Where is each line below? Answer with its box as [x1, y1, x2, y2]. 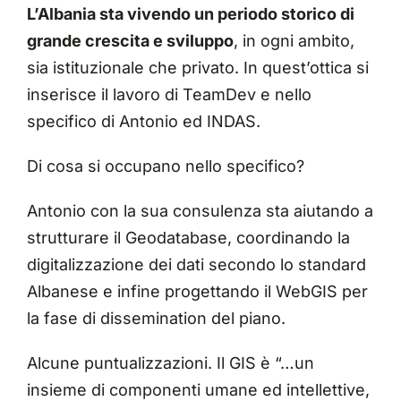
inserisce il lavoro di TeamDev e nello [26, 85, 311, 105]
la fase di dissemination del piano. [26, 309, 286, 328]
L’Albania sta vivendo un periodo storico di [26, 4, 354, 24]
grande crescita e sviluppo [26, 31, 234, 51]
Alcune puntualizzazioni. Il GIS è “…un [26, 354, 314, 373]
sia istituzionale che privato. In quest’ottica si [26, 58, 369, 78]
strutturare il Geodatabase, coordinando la [26, 228, 350, 248]
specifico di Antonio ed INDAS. [26, 112, 260, 132]
